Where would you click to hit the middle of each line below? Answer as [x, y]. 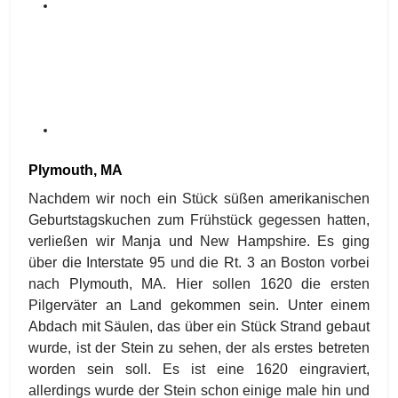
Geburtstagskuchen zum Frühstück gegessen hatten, [199, 220]
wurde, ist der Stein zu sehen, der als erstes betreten [199, 348]
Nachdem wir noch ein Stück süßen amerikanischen [199, 199]
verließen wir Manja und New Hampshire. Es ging [199, 241]
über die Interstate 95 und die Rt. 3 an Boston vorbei [199, 263]
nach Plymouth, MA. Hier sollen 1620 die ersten [199, 284]
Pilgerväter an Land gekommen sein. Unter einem [199, 305]
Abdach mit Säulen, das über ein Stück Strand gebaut [199, 326]
